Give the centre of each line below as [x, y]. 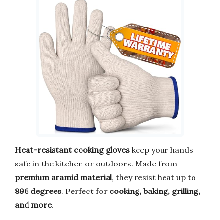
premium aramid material [63, 177]
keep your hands [161, 150]
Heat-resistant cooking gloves [72, 150]
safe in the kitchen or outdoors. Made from [96, 163]
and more [33, 205]
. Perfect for [85, 191]
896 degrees [38, 191]
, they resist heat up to [154, 177]
